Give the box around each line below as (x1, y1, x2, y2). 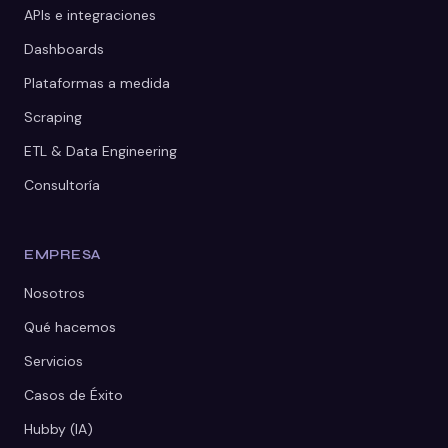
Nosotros (24, 283, 85, 302)
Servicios (24, 351, 83, 370)
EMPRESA (24, 245, 101, 263)
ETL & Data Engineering (24, 141, 177, 160)
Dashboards (24, 39, 104, 58)
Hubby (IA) (24, 419, 93, 438)
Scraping (24, 107, 82, 126)
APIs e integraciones (24, 5, 156, 24)
